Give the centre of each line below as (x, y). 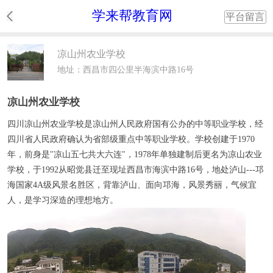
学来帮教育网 (132, 16)
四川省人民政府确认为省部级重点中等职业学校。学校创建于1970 (131, 139)
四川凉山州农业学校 (45, 123)
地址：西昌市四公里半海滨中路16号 (126, 69)
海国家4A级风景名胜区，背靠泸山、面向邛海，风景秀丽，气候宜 (132, 184)
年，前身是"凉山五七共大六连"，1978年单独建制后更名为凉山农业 (134, 154)
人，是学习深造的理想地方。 (62, 200)
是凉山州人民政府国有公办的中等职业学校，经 (173, 123)
